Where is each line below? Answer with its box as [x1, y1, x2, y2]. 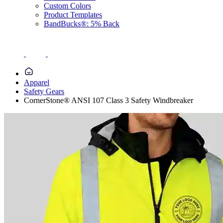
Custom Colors [44, 1, 91, 10]
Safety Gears [24, 87, 64, 96]
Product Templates [44, 10, 102, 19]
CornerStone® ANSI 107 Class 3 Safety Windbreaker [24, 96, 193, 105]
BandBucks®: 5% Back [44, 19, 119, 28]
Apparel [24, 78, 49, 87]
